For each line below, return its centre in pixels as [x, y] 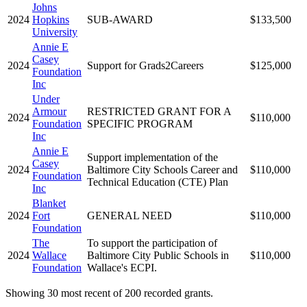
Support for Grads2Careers [145, 65]
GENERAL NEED [130, 215]
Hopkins [51, 19]
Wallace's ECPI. [122, 267]
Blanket [49, 203]
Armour [49, 111]
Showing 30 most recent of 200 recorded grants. [109, 293]
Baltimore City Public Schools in [158, 255]
